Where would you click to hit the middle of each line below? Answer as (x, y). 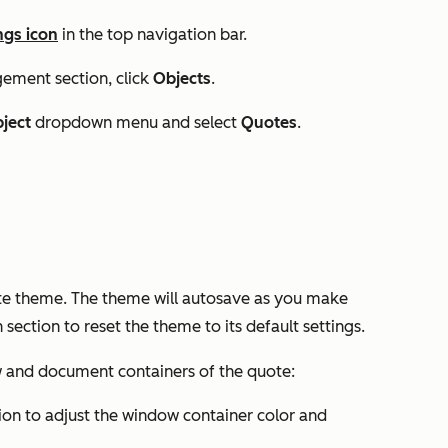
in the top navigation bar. (152, 34)
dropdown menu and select (136, 122)
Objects (182, 78)
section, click (102, 78)
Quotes (269, 122)
